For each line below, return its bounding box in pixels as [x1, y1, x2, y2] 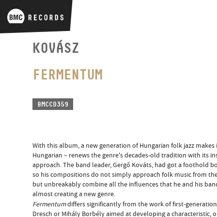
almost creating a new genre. [32, 190, 116, 199]
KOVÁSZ [32, 39, 79, 57]
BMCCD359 [37, 100, 69, 108]
